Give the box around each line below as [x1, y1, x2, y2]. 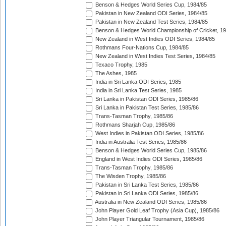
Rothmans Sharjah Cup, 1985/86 [94, 122, 175, 128]
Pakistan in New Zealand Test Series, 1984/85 [94, 19, 208, 25]
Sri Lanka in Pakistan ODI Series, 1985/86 [94, 96, 198, 102]
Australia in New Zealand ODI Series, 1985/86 [94, 199, 207, 205]
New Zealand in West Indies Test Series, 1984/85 [94, 53, 215, 60]
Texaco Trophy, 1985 [94, 62, 147, 68]
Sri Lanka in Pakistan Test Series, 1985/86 [94, 104, 199, 111]
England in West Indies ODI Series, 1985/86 [94, 156, 202, 162]
